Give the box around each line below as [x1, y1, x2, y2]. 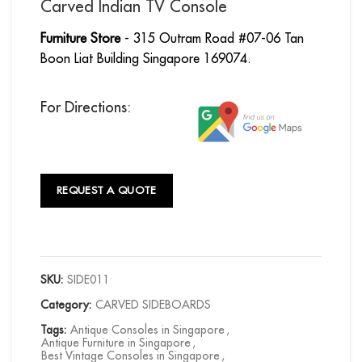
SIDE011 [67, 273, 109, 285]
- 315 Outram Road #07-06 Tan [120, 32, 304, 45]
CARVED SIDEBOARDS [95, 298, 211, 310]
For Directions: [40, 99, 131, 115]
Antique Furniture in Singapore [41, 336, 191, 348]
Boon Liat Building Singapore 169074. [40, 52, 251, 65]
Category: [40, 298, 95, 310]
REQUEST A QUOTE [57, 184, 157, 196]
